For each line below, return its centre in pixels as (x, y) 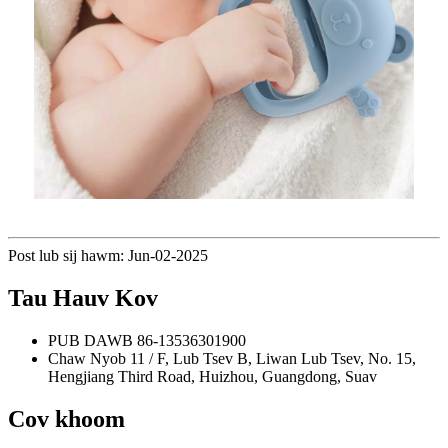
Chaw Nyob (87, 359)
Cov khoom (66, 419)
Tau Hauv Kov (83, 298)
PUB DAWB (90, 341)
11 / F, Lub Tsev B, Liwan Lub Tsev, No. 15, (273, 359)
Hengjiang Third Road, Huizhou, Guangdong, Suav (212, 377)
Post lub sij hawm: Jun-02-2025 (108, 256)
